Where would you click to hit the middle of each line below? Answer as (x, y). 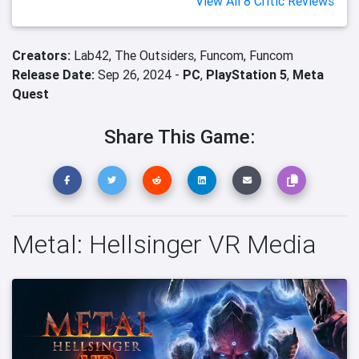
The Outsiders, (157, 55)
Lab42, (94, 55)
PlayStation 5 (246, 75)
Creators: (43, 55)
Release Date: (53, 75)
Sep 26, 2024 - (139, 75)
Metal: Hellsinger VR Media (164, 244)
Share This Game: (179, 137)
